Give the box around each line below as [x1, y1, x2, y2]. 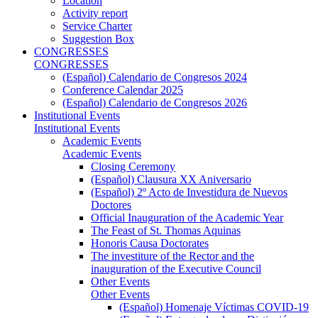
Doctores [91, 198, 131, 211]
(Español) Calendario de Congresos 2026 [62, 96, 247, 109]
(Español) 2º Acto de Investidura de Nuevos [91, 185, 287, 198]
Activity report [62, 6, 128, 19]
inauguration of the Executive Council [91, 262, 261, 275]
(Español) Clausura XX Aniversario [91, 172, 251, 185]
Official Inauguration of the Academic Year [91, 211, 283, 224]
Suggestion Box [62, 32, 134, 45]
